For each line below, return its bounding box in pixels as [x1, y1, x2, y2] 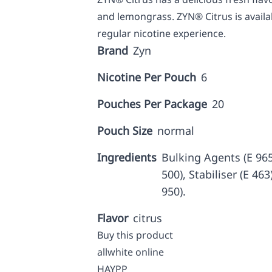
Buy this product [97, 228, 173, 242]
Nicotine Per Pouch [97, 70, 196, 84]
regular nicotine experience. [97, 27, 226, 40]
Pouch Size [97, 123, 152, 138]
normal [157, 123, 194, 138]
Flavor [97, 211, 128, 225]
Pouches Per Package [97, 97, 207, 111]
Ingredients [97, 150, 157, 165]
